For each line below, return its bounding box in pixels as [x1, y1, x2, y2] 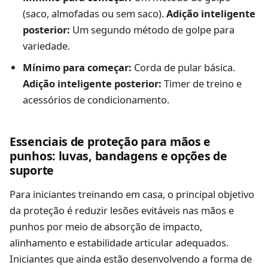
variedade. [22, 38, 70, 53]
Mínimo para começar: [22, 60, 132, 74]
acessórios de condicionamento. [22, 92, 169, 106]
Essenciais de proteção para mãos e [10, 133, 211, 150]
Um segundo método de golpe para [69, 22, 234, 36]
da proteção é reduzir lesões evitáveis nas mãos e [10, 203, 234, 217]
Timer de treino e [161, 76, 242, 90]
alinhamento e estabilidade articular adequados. [10, 235, 229, 249]
